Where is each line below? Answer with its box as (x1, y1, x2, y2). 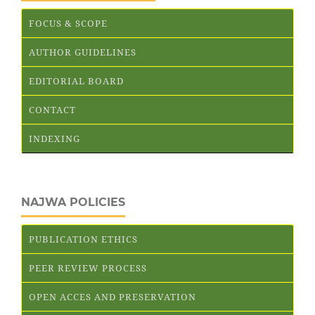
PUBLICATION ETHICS (29, 232, 138, 245)
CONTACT (29, 103, 76, 116)
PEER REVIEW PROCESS (29, 261, 147, 274)
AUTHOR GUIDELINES (29, 45, 136, 58)
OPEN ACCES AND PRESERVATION (29, 290, 196, 303)
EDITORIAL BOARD (29, 74, 124, 87)
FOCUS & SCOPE (29, 16, 108, 30)
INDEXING (29, 131, 80, 145)
